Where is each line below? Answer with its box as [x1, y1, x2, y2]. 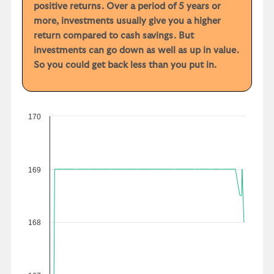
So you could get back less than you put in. [34, 60, 217, 70]
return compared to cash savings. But [34, 31, 194, 40]
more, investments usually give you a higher [34, 16, 221, 26]
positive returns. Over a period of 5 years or [34, 1, 221, 11]
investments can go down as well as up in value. [34, 45, 239, 55]
